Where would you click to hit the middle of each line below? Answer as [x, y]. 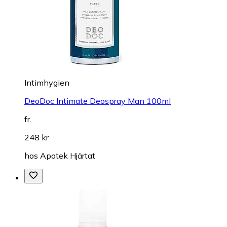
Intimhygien [47, 82]
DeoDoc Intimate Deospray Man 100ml [98, 101]
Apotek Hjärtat [68, 155]
